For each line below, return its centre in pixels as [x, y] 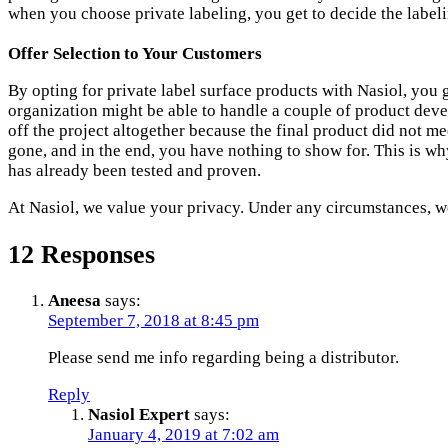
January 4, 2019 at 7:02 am [183, 434]
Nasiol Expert [139, 414]
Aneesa [74, 300]
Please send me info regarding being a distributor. [223, 357]
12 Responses [81, 254]
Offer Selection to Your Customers [135, 54]
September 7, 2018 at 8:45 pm [153, 320]
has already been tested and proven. [134, 171]
